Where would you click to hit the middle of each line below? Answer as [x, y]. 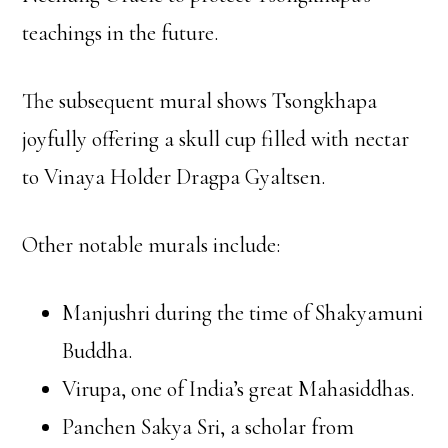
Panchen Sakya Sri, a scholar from [208, 426]
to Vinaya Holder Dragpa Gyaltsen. [174, 176]
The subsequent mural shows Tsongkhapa [200, 100]
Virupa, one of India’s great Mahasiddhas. [238, 388]
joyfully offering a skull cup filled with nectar [216, 138]
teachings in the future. [120, 32]
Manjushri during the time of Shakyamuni [243, 312]
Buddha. [97, 350]
